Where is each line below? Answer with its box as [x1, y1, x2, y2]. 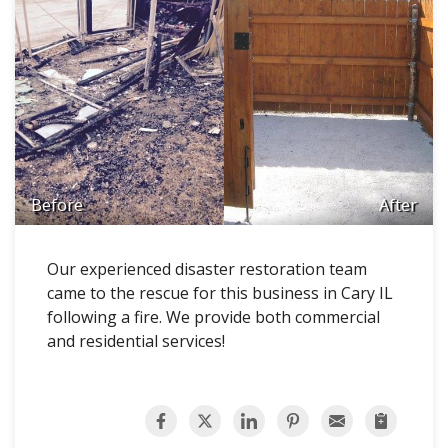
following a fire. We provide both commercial [47, 306, 380, 329]
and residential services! [47, 330, 225, 353]
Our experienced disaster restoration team [47, 258, 367, 281]
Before [31, 194, 83, 217]
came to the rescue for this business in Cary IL [47, 282, 393, 305]
